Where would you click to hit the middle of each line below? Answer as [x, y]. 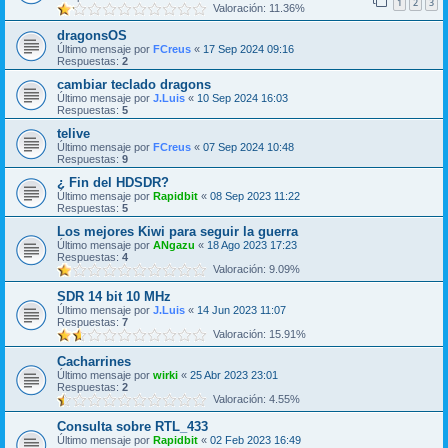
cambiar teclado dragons [134, 85]
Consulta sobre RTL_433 [132, 427]
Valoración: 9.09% [253, 269]
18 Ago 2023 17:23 [252, 245]
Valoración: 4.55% [253, 399]
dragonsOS [92, 36]
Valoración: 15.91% [256, 334]
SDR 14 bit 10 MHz [114, 297]
